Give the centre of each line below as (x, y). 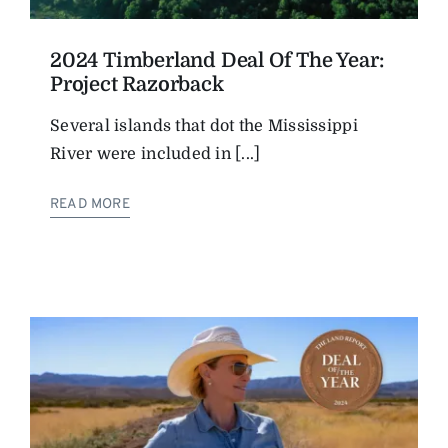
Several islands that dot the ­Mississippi (204, 125)
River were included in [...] (155, 153)
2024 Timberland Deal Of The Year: (217, 60)
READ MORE (90, 204)
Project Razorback (137, 84)
